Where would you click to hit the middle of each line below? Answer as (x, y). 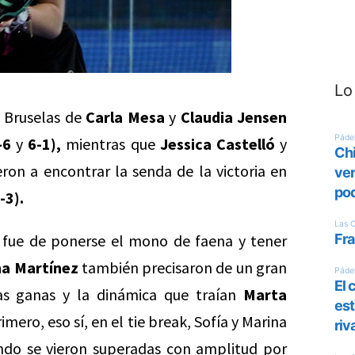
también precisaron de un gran (183, 267)
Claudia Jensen (233, 117)
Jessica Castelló (217, 144)
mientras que (111, 144)
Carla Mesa (125, 117)
